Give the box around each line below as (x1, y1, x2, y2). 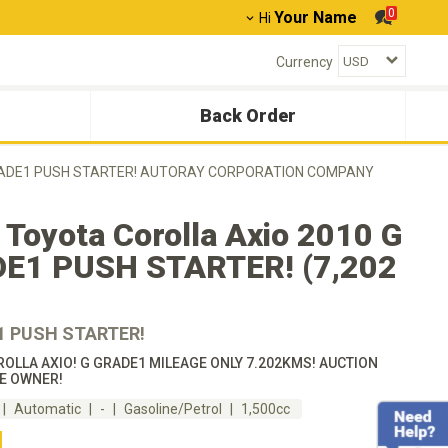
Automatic (14, 401, 81, 417)
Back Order (200, 105, 296, 126)
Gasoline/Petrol (124, 401, 222, 417)
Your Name (274, 8, 357, 27)
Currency (276, 53, 333, 70)
